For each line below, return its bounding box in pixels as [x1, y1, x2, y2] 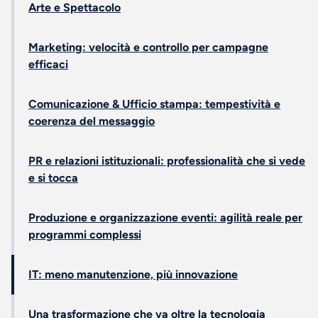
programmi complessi [28, 228, 141, 241]
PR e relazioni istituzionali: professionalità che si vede [28, 154, 305, 168]
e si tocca [28, 171, 78, 185]
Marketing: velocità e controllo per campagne [28, 40, 268, 54]
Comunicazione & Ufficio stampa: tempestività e [28, 97, 280, 111]
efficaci [28, 57, 68, 71]
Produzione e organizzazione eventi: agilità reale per [28, 211, 302, 224]
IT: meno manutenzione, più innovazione [28, 268, 238, 281]
